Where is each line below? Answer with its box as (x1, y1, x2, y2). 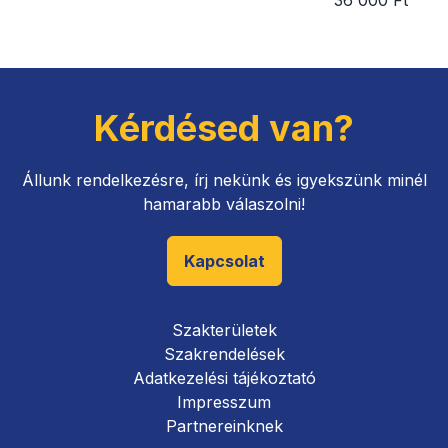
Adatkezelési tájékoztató (132, 368, 316, 389)
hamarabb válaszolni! (143, 194, 305, 215)
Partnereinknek (165, 416, 283, 437)
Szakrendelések (163, 344, 285, 365)
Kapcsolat (183, 251, 265, 272)
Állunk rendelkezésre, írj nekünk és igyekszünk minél (21, 170, 427, 191)
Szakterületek (171, 320, 277, 341)
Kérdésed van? (94, 106, 354, 151)
